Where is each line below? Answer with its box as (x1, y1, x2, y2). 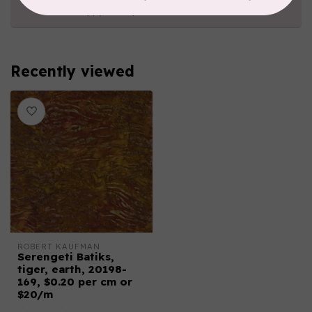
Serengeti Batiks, (17, 250, 114, 263)
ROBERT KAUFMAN (17, 242, 100, 251)
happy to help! (76, 4, 140, 17)
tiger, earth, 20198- (17, 263, 127, 276)
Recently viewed (10, 62, 134, 80)
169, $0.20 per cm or (17, 275, 132, 288)
